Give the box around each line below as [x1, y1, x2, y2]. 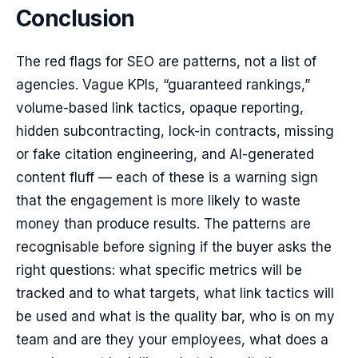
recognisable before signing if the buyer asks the [16, 239, 332, 255]
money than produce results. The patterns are [16, 216, 311, 232]
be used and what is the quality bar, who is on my [16, 308, 335, 324]
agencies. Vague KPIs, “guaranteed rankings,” [16, 77, 310, 93]
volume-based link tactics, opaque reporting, [16, 100, 304, 116]
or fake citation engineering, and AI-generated [16, 146, 314, 162]
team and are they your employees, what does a [16, 332, 328, 348]
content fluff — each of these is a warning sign [16, 169, 318, 185]
